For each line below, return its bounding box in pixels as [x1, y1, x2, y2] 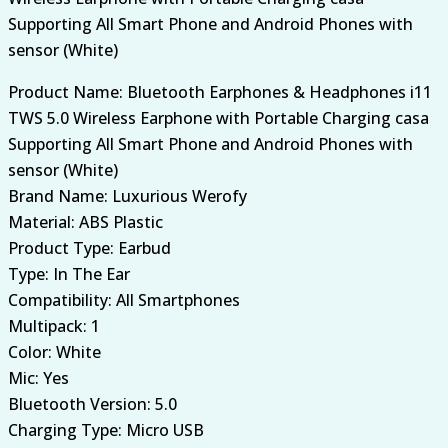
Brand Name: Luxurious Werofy [8, 184, 247, 207]
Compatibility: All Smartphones [8, 288, 240, 311]
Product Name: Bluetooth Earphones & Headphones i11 [8, 80, 432, 103]
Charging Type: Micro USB [8, 418, 204, 441]
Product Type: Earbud [8, 236, 171, 259]
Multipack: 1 [8, 314, 100, 337]
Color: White [8, 340, 101, 363]
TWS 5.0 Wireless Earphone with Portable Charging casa [8, 106, 429, 129]
